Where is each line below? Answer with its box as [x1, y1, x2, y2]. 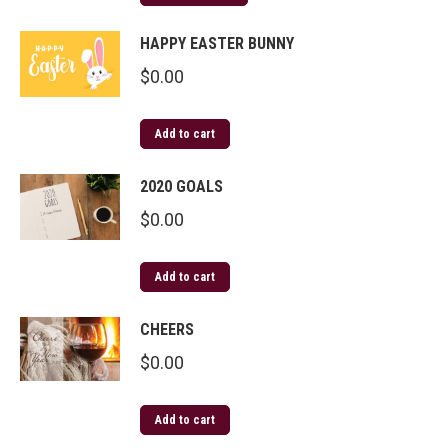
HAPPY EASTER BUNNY [140, 33, 294, 53]
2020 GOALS [140, 176, 223, 196]
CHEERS [140, 319, 194, 339]
